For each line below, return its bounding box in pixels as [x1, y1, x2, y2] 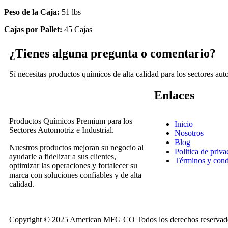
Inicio [175, 119, 193, 128]
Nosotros [175, 128, 204, 137]
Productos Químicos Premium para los [9, 116, 132, 125]
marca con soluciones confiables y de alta [9, 170, 141, 179]
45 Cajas [62, 24, 92, 34]
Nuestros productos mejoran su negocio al [9, 142, 144, 152]
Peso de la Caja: [4, 7, 60, 16]
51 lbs [60, 7, 81, 16]
